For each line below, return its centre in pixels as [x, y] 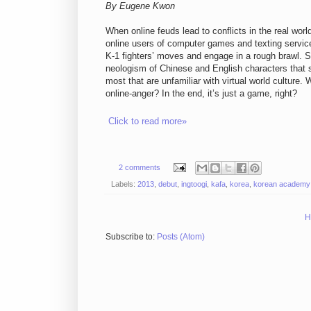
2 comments [139, 167]
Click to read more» [148, 121]
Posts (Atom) [181, 236]
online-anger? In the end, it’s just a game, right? [201, 94]
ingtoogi [194, 184]
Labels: [124, 184]
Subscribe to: [131, 236]
